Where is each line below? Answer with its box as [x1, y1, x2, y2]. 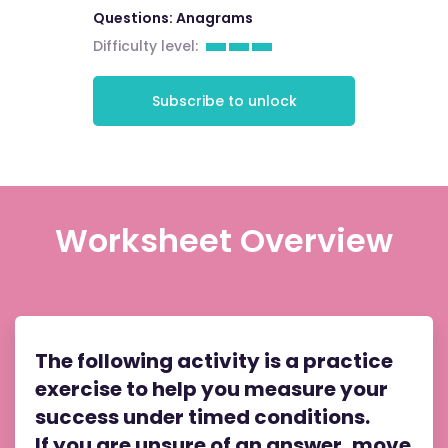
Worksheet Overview [55, 218, 393, 263]
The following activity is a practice [35, 347, 393, 375]
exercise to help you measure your [35, 375, 388, 403]
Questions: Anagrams [92, 8, 253, 28]
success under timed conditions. [35, 403, 370, 431]
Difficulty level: [92, 36, 198, 56]
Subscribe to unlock [151, 90, 297, 111]
